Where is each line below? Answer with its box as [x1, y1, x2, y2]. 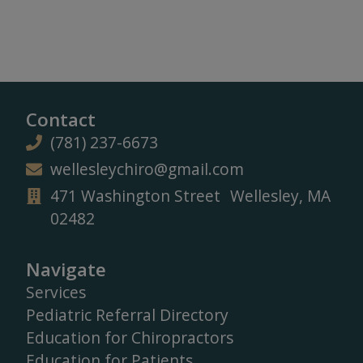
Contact [26, 106, 96, 132]
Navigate [26, 256, 106, 282]
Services [26, 280, 86, 303]
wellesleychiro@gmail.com [50, 157, 244, 180]
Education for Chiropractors [26, 326, 233, 348]
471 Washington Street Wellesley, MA [50, 184, 331, 207]
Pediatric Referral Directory [26, 303, 228, 326]
